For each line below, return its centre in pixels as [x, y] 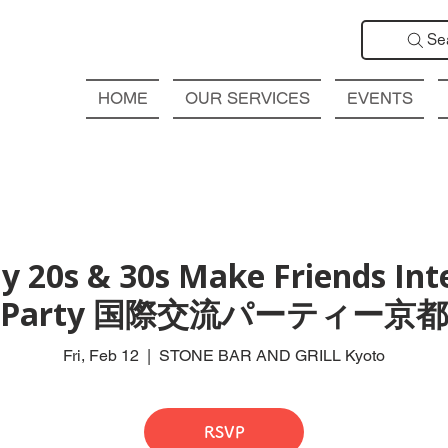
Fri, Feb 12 [101, 355]
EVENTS [379, 98]
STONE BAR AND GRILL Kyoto [272, 355]
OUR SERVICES [247, 98]
